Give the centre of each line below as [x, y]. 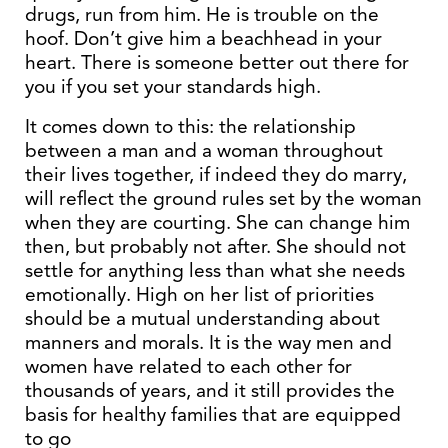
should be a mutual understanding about [202, 318]
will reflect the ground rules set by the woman [223, 198]
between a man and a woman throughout [204, 150]
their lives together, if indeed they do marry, [216, 174]
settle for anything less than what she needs [215, 270]
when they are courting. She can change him [217, 222]
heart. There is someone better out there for [217, 62]
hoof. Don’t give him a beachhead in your [203, 38]
